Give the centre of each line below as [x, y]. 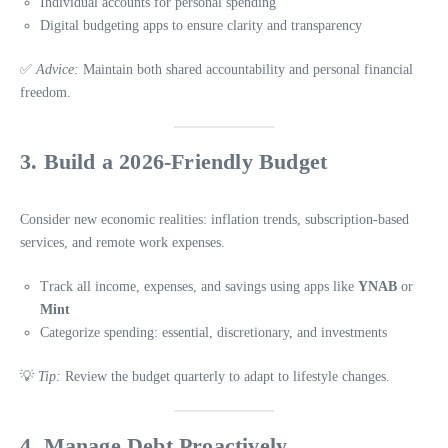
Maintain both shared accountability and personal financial [246, 70]
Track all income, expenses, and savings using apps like [199, 287]
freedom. [45, 93]
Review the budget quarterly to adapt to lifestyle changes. [225, 377]
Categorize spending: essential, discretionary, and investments [213, 333]
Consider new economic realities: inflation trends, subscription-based [214, 220]
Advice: [57, 70]
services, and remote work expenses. [122, 243]
